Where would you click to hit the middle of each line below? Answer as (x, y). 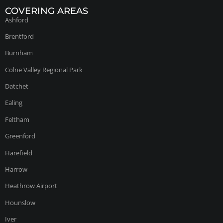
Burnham (19, 53)
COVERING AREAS (47, 11)
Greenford (20, 136)
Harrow (16, 169)
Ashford (17, 20)
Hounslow (20, 202)
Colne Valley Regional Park (44, 69)
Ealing (14, 103)
